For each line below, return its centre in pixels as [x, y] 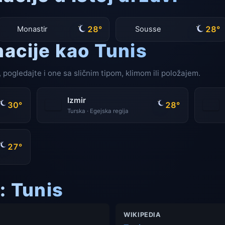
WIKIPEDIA [142, 214]
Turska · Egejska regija [98, 111]
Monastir [32, 29]
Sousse [148, 29]
